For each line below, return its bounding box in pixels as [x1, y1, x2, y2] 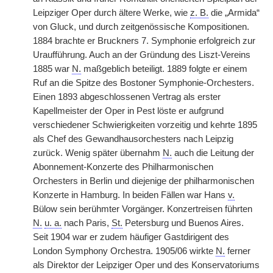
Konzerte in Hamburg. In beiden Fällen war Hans [33, 190, 228, 200]
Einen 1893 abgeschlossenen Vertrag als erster [33, 92, 221, 102]
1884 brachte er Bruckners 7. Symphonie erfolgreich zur [33, 36, 255, 46]
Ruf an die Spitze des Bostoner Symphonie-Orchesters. [33, 78, 254, 88]
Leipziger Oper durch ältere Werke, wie [33, 8, 190, 18]
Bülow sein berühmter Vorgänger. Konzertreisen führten [33, 204, 252, 214]
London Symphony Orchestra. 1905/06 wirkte [33, 246, 216, 256]
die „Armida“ [208, 8, 260, 18]
